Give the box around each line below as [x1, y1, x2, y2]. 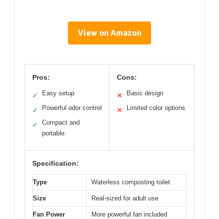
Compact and [42, 119, 80, 127]
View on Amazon [78, 28, 141, 38]
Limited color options [127, 104, 185, 112]
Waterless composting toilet [91, 178, 170, 186]
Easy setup [42, 89, 74, 97]
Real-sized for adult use [91, 195, 158, 202]
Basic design [127, 89, 163, 97]
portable [42, 130, 65, 137]
